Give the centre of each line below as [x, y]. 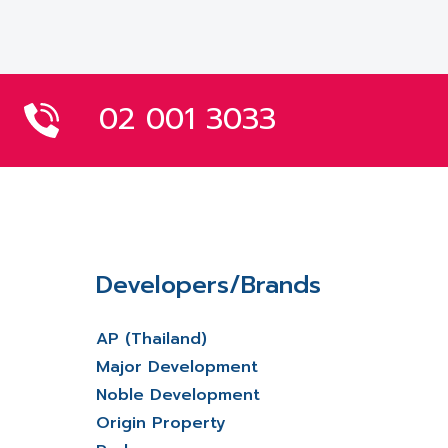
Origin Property [161, 423]
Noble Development [178, 395]
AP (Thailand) [151, 339]
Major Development [177, 367]
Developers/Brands [208, 285]
